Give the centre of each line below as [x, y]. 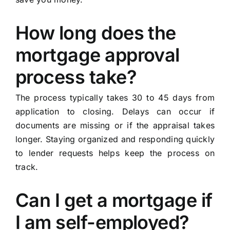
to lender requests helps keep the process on [115, 153]
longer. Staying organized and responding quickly [115, 139]
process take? [76, 77]
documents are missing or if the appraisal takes [115, 126]
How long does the [95, 33]
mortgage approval [97, 55]
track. [27, 167]
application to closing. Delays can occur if [115, 112]
